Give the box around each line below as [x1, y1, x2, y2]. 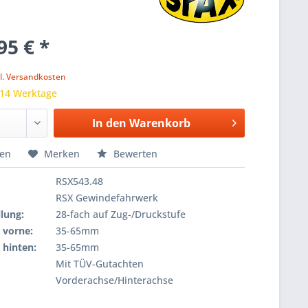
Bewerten [111, 147, 158, 160]
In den [91, 115, 126, 131]
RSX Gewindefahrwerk [56, 191, 159, 204]
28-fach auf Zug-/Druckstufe [56, 208, 186, 221]
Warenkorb [129, 115, 190, 131]
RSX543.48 [56, 175, 104, 188]
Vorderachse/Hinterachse [56, 274, 174, 287]
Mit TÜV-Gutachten [56, 257, 144, 270]
